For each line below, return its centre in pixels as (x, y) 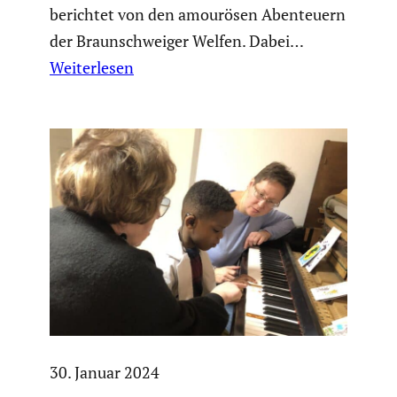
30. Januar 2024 (105, 373)
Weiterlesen (92, 68)
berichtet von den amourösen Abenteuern (198, 15)
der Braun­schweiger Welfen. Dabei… (176, 41)
